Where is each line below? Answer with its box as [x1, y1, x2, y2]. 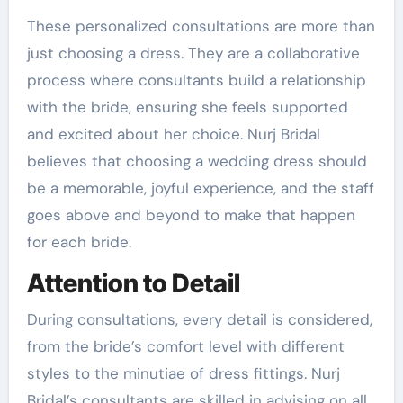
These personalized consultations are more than [26, 16, 375, 36]
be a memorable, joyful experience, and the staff [26, 178, 374, 198]
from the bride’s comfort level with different [26, 336, 345, 356]
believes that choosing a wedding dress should [26, 151, 367, 171]
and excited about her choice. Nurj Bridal [26, 124, 320, 144]
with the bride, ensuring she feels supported [26, 97, 348, 117]
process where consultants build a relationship [26, 70, 366, 90]
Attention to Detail [26, 268, 240, 299]
